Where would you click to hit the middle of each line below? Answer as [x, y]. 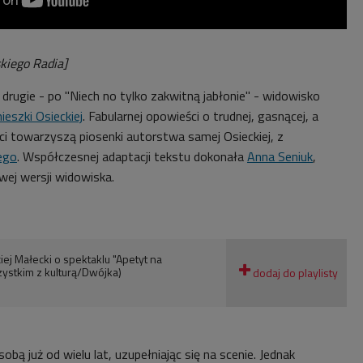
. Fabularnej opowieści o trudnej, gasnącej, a [201, 116]
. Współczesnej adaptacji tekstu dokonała [130, 157]
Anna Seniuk [280, 157]
